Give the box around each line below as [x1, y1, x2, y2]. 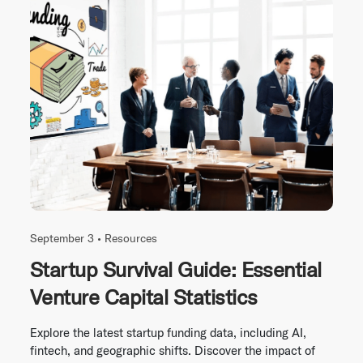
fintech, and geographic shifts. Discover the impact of [30, 342, 315, 358]
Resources [105, 230, 157, 246]
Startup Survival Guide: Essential [30, 255, 322, 283]
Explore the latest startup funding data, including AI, [30, 324, 306, 340]
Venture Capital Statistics [30, 283, 258, 310]
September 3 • [30, 230, 105, 246]
